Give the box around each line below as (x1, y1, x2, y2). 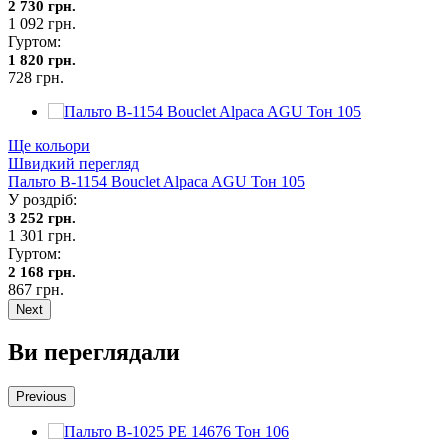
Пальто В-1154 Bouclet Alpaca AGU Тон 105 (8, 172, 305, 190)
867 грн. (8, 280, 64, 298)
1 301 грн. (8, 226, 76, 244)
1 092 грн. (8, 14, 76, 32)
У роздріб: (8, 190, 77, 208)
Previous (16, 389, 67, 405)
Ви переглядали (8, 339, 180, 366)
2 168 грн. (8, 263, 76, 280)
